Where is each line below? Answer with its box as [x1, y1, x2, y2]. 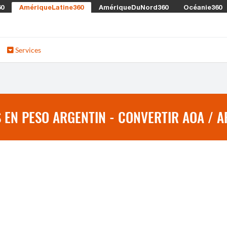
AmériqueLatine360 [19, 3, 84, 11]
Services [14, 46, 41, 54]
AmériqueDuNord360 [99, 3, 168, 11]
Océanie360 [183, 3, 222, 11]
